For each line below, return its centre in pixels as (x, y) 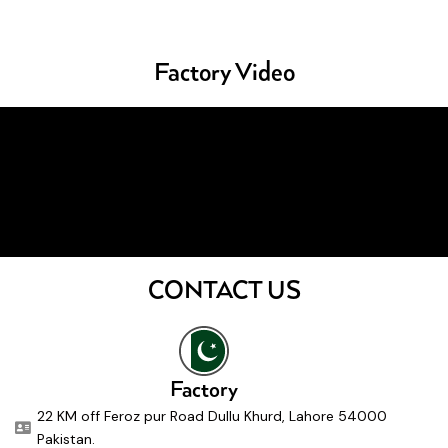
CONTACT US (224, 291)
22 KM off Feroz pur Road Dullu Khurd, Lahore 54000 (212, 416)
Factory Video (224, 73)
